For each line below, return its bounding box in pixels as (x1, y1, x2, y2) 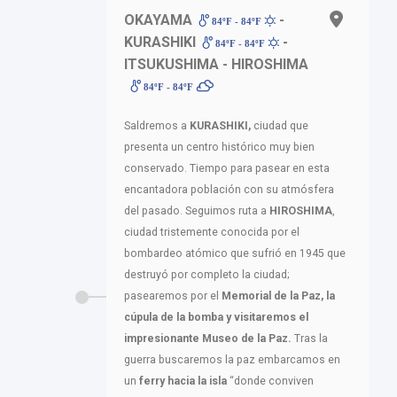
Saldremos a (124, 119, 190, 132)
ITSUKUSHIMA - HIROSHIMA (124, 55, 308, 73)
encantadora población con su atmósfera (124, 183, 334, 196)
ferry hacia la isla (136, 374, 230, 387)
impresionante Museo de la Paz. (124, 331, 294, 345)
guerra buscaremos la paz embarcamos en (124, 353, 340, 366)
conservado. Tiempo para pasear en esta (124, 161, 330, 175)
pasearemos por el (124, 289, 219, 302)
